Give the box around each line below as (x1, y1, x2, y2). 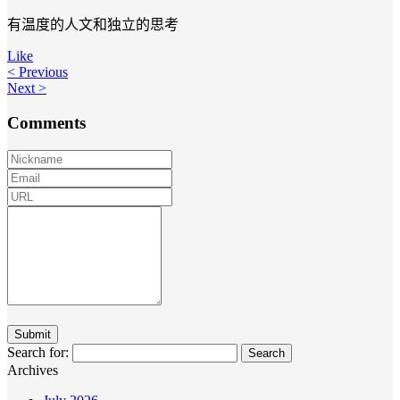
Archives (7, 362, 58, 378)
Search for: (7, 344, 69, 360)
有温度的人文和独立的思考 (7, 17, 179, 33)
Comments (7, 112, 86, 132)
